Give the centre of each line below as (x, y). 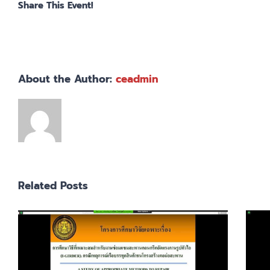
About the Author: (67, 79)
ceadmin (137, 79)
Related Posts (53, 186)
